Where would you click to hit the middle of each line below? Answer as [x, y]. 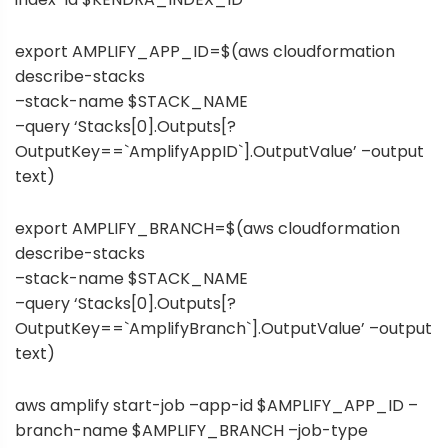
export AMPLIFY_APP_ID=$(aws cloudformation [205, 51]
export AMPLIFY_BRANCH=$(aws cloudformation [207, 228]
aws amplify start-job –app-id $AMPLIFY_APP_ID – [216, 406]
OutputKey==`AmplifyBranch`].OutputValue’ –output [223, 328]
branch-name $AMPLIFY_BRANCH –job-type [191, 431]
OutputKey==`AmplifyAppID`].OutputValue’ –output [219, 151]
